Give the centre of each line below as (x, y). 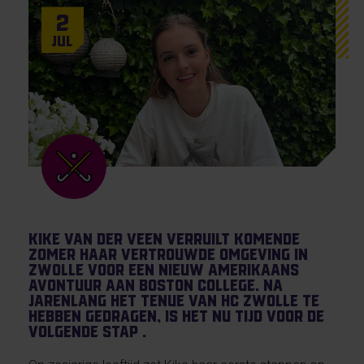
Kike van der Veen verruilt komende (164, 239)
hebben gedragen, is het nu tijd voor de (176, 316)
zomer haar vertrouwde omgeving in (168, 255)
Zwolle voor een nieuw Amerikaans (163, 270)
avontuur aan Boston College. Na (155, 286)
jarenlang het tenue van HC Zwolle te (173, 301)
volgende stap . (87, 332)
